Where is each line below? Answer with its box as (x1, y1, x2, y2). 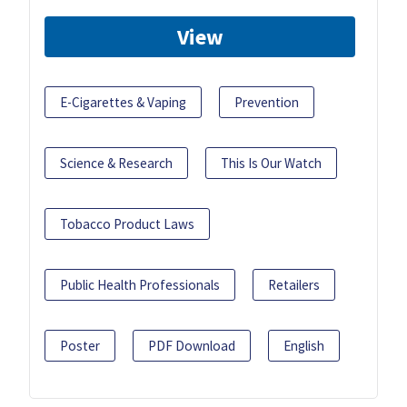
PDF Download (148, 336, 235, 354)
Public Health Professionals (60, 275, 220, 293)
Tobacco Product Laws (60, 214, 194, 233)
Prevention (234, 93, 299, 111)
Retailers (268, 275, 320, 293)
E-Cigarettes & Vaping (60, 93, 186, 111)
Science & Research (60, 154, 173, 172)
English (283, 336, 324, 354)
